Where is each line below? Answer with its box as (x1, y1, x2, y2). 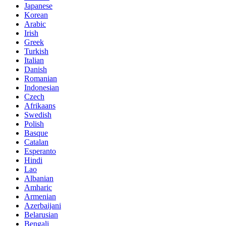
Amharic (24, 183, 52, 192)
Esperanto (24, 147, 56, 156)
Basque (24, 129, 48, 138)
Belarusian (24, 210, 58, 219)
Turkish (24, 47, 48, 56)
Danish (24, 65, 47, 74)
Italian (24, 56, 44, 65)
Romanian (24, 74, 57, 83)
